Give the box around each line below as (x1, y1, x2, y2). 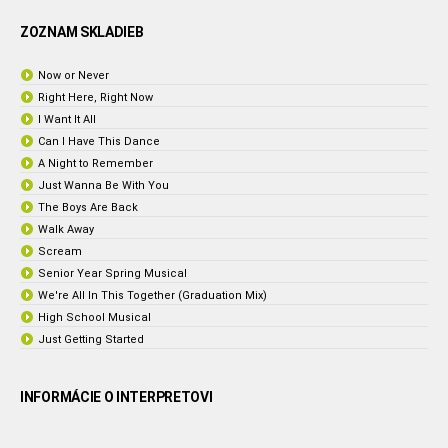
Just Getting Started (38, 333, 144, 346)
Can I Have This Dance (38, 135, 160, 148)
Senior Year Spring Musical (38, 267, 187, 280)
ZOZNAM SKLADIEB (20, 24, 144, 40)
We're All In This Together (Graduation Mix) (38, 289, 267, 302)
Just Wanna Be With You (38, 179, 169, 192)
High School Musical (38, 311, 151, 324)
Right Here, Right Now (38, 91, 153, 104)
